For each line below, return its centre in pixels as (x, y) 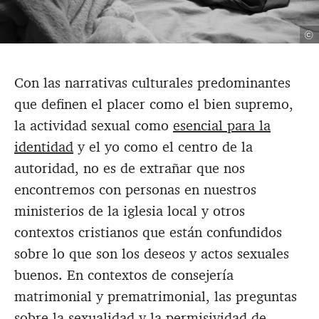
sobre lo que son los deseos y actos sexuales (152, 254)
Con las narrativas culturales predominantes (152, 83)
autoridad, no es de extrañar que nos (130, 168)
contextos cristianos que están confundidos (148, 232)
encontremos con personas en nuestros (135, 190)
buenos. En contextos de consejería (124, 275)
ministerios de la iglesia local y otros (130, 211)
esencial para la (222, 126)
